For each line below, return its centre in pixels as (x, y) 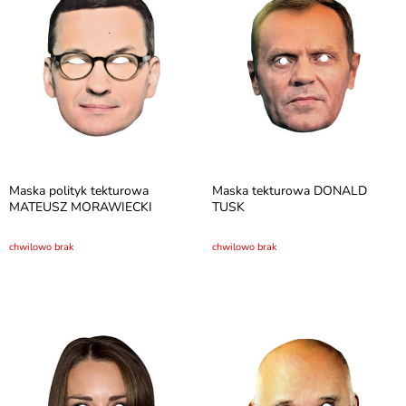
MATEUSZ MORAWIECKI (81, 207)
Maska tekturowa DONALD (290, 191)
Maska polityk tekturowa (79, 191)
